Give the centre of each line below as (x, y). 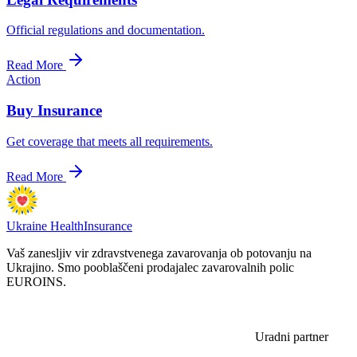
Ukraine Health (45, 226)
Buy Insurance (54, 111)
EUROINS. (36, 281)
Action (24, 80)
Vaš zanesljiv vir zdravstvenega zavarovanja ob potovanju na (159, 253)
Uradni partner (292, 336)
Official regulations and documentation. (106, 30)
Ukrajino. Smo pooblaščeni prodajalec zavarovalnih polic (150, 267)
